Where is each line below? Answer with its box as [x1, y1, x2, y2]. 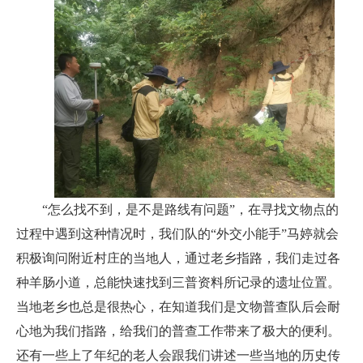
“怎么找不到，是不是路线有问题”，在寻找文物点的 [42, 203, 339, 217]
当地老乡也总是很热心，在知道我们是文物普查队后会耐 [16, 300, 340, 314]
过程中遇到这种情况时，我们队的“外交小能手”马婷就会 [16, 227, 339, 241]
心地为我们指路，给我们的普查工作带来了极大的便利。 [16, 324, 340, 339]
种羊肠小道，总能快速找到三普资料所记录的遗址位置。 [16, 275, 340, 290]
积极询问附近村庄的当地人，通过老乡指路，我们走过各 [16, 251, 340, 266]
